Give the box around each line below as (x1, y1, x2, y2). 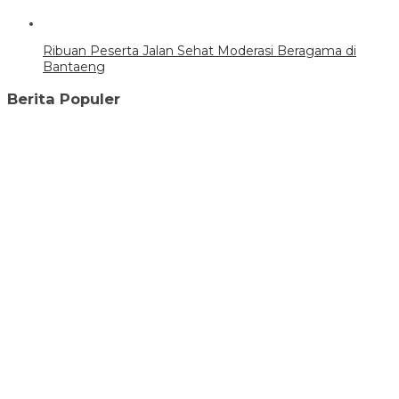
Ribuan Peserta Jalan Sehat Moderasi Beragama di (43, 43, 356, 60)
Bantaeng (43, 59, 105, 76)
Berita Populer (7, 89, 120, 108)
